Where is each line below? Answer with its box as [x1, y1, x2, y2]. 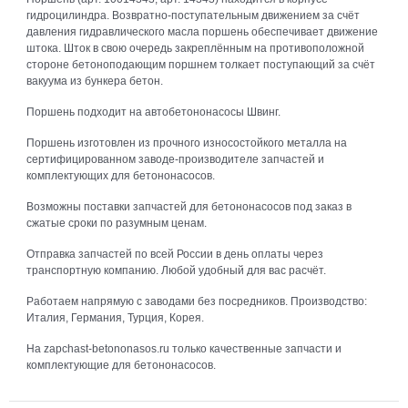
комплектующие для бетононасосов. [25, 358, 216, 372]
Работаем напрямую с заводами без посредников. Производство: [25, 294, 367, 308]
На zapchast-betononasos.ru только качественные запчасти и [25, 342, 342, 355]
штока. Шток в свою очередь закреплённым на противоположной [25, 42, 364, 56]
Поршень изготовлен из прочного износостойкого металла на [25, 137, 347, 150]
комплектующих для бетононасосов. [25, 169, 215, 183]
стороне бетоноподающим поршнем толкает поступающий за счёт [25, 58, 375, 72]
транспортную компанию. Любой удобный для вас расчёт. [25, 263, 326, 277]
